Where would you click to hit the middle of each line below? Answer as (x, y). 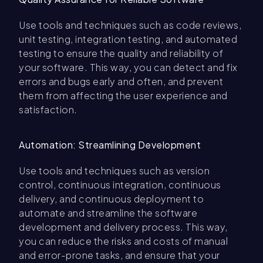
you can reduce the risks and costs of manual (123, 241)
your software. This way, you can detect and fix (128, 67)
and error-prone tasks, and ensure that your (119, 255)
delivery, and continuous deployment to (111, 199)
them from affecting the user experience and (123, 95)
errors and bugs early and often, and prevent (121, 81)
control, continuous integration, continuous (120, 185)
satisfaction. (48, 109)
